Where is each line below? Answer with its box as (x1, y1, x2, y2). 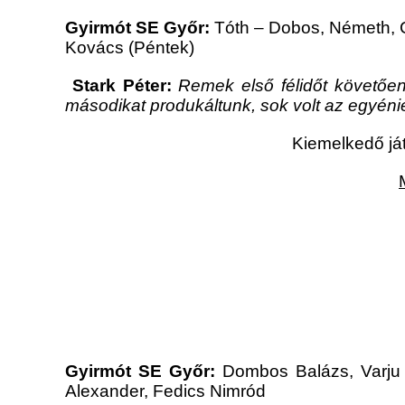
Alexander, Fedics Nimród (65, 381, 266, 401)
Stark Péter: (65, 76, 172, 96)
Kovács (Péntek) (65, 38, 194, 58)
